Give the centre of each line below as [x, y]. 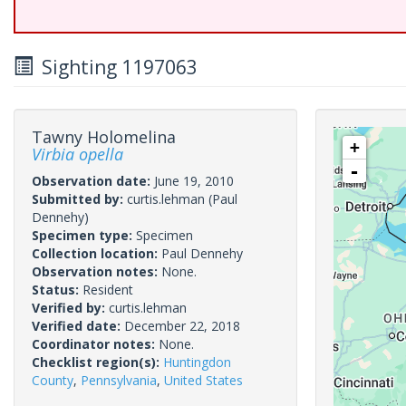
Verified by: [70, 308]
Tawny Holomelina [104, 137]
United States [203, 380]
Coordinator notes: [95, 344]
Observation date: [93, 181]
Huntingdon [197, 362]
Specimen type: [84, 235]
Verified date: [78, 326]
